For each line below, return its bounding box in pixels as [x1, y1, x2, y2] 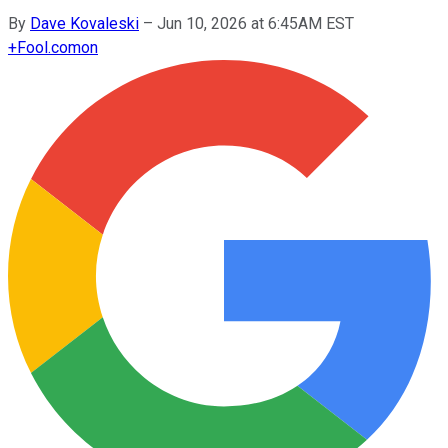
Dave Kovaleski [30, 13, 139, 33]
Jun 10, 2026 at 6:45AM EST [157, 13, 354, 33]
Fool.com [17, 37, 81, 57]
